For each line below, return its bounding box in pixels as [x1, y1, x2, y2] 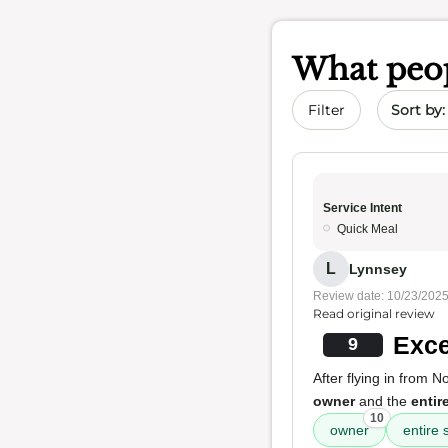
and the [355, 393, 411, 409]
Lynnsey [349, 260, 407, 277]
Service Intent [323, 201, 402, 215]
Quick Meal [337, 222, 398, 236]
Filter [308, 101, 345, 119]
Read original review [313, 306, 435, 321]
